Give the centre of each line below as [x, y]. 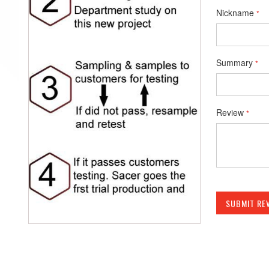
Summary [234, 63]
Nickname [235, 13]
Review [230, 113]
